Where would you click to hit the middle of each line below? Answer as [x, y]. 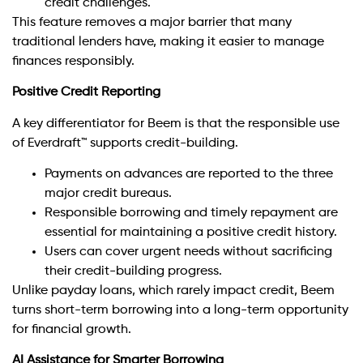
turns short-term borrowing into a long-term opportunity [180, 310]
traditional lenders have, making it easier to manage [168, 42]
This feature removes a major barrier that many [152, 22]
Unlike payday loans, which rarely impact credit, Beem [173, 290]
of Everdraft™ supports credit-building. [125, 143]
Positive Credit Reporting [86, 93]
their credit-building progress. [133, 271]
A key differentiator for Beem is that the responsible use [176, 124]
